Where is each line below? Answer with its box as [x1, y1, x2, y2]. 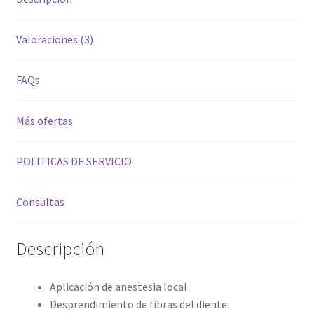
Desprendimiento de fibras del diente [49, 297, 227, 312]
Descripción [15, 238, 104, 261]
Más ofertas [15, 113, 73, 128]
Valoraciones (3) [15, 32, 93, 46]
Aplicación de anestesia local [49, 280, 187, 294]
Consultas [15, 194, 64, 209]
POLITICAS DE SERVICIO [15, 153, 132, 168]
